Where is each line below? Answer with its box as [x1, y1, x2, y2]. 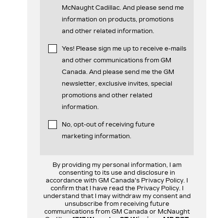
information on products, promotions [62, 16, 174, 23]
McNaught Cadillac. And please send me [62, 4, 184, 11]
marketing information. [62, 132, 131, 140]
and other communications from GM [62, 56, 171, 64]
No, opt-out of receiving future [62, 121, 155, 128]
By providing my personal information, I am [52, 161, 182, 168]
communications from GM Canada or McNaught [44, 208, 190, 215]
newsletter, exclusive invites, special [62, 80, 172, 87]
